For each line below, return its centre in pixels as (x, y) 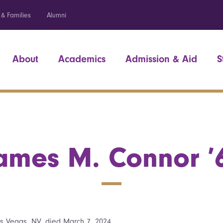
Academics (82, 59)
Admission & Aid (161, 59)
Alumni (56, 15)
